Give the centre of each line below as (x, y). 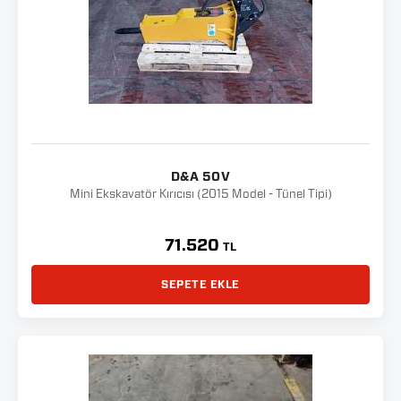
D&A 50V (200, 177)
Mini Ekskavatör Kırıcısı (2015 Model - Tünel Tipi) (200, 195)
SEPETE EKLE (200, 285)
